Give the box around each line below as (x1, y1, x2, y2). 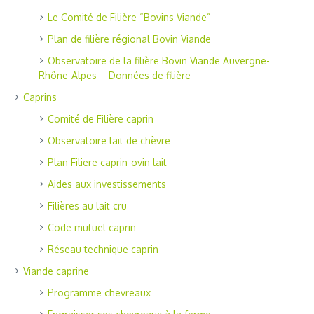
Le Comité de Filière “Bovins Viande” (48, 11, 210, 24)
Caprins (23, 91, 57, 104)
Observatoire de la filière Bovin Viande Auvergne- (48, 55, 270, 67)
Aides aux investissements (48, 178, 166, 191)
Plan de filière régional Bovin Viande (48, 33, 211, 46)
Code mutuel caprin (48, 221, 136, 234)
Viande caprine (23, 265, 89, 278)
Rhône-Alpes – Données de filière (39, 69, 191, 82)
